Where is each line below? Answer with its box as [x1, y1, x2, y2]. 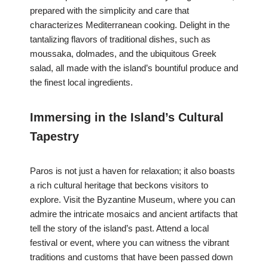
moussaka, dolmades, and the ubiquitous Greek [30, 48, 217, 59]
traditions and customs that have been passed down [30, 252, 233, 263]
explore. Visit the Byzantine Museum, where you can [30, 194, 235, 205]
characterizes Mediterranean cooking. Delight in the [30, 20, 230, 31]
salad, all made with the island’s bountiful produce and [30, 63, 238, 74]
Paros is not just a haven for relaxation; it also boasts [30, 166, 235, 176]
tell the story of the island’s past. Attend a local [30, 223, 209, 234]
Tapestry [30, 130, 79, 144]
